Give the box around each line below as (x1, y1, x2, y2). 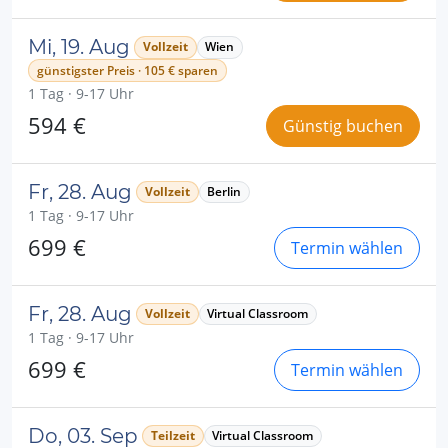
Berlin (207, 182, 242, 200)
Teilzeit (150, 426, 195, 444)
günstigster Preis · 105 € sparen (36, 61, 218, 79)
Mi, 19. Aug (28, 35, 130, 60)
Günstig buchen (283, 114, 403, 137)
